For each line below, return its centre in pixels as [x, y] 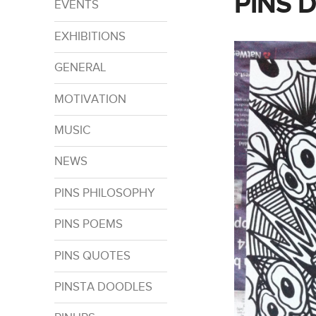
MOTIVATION [90, 99]
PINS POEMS [88, 225]
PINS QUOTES [92, 256]
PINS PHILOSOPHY [104, 193]
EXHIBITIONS [90, 36]
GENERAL [80, 68]
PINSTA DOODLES [103, 287]
